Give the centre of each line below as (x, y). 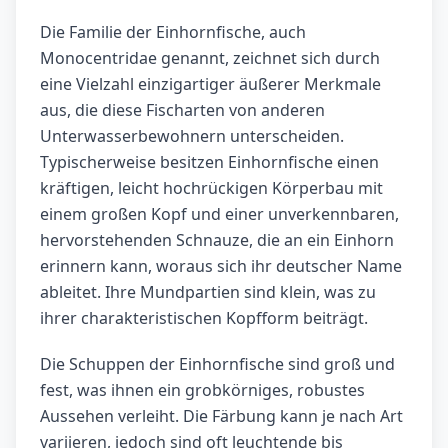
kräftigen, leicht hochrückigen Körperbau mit (211, 188)
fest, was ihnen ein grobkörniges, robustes (202, 390)
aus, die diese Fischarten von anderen (182, 110)
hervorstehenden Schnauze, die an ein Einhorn (217, 240)
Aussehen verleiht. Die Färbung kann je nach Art (221, 416)
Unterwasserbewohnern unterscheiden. (192, 136)
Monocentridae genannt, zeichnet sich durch (210, 58)
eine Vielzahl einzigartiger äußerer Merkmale (210, 84)
